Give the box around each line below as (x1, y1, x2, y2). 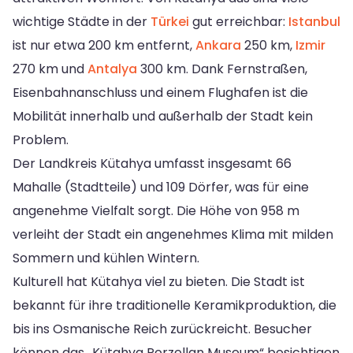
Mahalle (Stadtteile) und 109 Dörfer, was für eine (13, 177, 309, 196)
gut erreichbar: (189, 12, 288, 31)
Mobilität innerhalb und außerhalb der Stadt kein (13, 106, 313, 125)
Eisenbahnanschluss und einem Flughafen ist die (13, 83, 308, 102)
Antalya (87, 59, 137, 78)
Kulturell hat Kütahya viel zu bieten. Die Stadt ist (13, 272, 305, 291)
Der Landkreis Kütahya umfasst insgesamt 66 (13, 154, 292, 173)
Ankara (195, 35, 241, 54)
